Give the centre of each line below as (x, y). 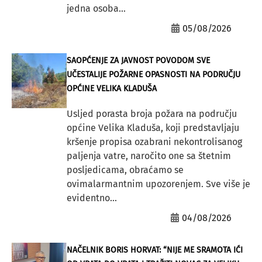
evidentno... (92, 198)
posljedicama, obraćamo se (125, 170)
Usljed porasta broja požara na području (151, 114)
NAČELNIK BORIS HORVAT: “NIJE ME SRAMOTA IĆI (154, 250)
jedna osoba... (96, 9)
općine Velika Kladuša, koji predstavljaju (153, 128)
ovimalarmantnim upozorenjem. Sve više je (158, 184)
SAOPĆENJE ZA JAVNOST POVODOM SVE (138, 61)
